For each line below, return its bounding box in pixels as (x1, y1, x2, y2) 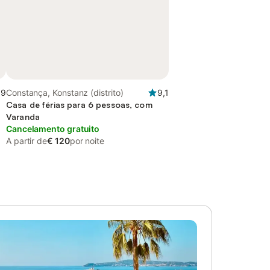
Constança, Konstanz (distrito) (6, 87, 124, 98)
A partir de (6, 136, 48, 146)
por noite (69, 136, 104, 146)
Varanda (6, 111, 40, 122)
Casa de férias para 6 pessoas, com (6, 99, 152, 110)
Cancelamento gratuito (6, 124, 100, 134)
